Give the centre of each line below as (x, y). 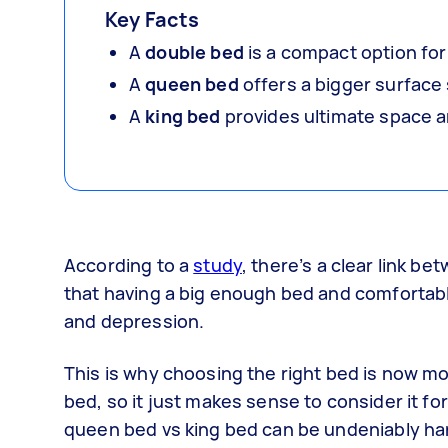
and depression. (134, 321)
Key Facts (152, 19)
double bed (194, 52)
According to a (129, 265)
